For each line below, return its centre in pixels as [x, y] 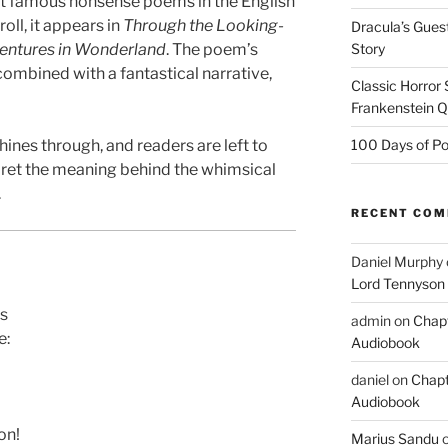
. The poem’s [212, 49]
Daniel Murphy [396, 261]
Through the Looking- [203, 25]
